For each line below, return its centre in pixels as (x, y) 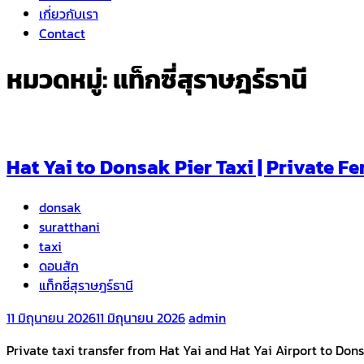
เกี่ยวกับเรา (69, 14)
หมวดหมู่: (60, 80)
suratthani (69, 226)
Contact (62, 33)
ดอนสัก (59, 265)
